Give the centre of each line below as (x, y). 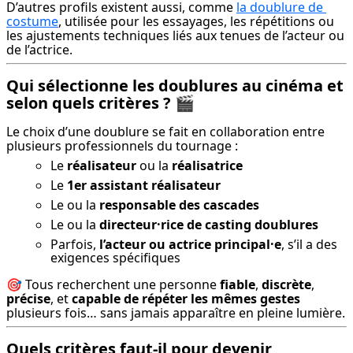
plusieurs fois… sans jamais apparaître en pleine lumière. (176, 313)
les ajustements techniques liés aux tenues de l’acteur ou (175, 36)
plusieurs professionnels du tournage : (122, 146)
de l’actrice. (39, 50)
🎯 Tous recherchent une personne (113, 285)
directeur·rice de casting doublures (209, 225)
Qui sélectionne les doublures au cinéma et (175, 86)
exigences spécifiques (115, 258)
